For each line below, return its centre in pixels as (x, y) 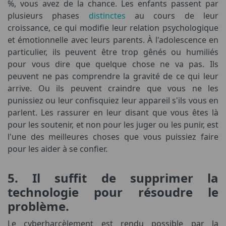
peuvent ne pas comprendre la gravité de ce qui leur (113, 76)
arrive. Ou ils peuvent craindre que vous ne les (113, 88)
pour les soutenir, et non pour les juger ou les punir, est (113, 124)
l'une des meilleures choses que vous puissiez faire (113, 136)
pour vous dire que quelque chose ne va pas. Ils (113, 64)
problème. (38, 206)
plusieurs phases (48, 15)
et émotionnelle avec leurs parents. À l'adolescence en (113, 40)
